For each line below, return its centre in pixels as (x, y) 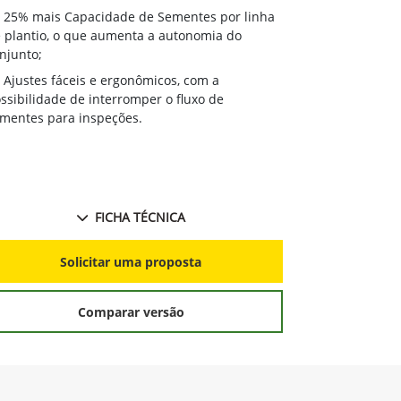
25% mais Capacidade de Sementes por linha (139, 17)
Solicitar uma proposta (131, 261)
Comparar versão (131, 311)
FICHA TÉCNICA (140, 218)
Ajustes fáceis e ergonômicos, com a (111, 81)
